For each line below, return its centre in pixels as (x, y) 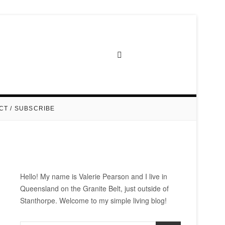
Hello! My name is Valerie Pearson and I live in (94, 176)
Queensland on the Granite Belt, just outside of (94, 188)
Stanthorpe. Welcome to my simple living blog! (93, 200)
